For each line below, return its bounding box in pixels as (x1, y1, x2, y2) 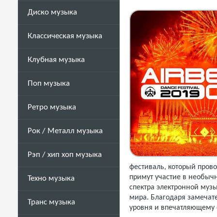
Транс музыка (28, 198, 75, 206)
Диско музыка (28, 8, 77, 16)
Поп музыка (28, 79, 70, 88)
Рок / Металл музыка (28, 127, 103, 135)
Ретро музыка (28, 103, 76, 111)
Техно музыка (28, 174, 75, 183)
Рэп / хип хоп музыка (28, 151, 102, 159)
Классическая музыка (28, 32, 102, 40)
